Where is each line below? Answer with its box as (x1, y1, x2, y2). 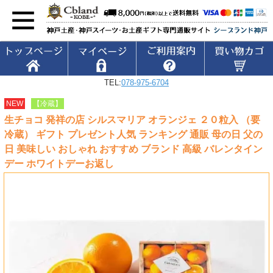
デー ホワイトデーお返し (4, 158, 114, 169)
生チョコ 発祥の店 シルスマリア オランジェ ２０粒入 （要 (4, 115, 260, 126)
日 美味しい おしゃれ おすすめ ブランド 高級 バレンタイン (4, 144, 263, 155)
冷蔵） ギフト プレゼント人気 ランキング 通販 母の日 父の (4, 129, 263, 140)
